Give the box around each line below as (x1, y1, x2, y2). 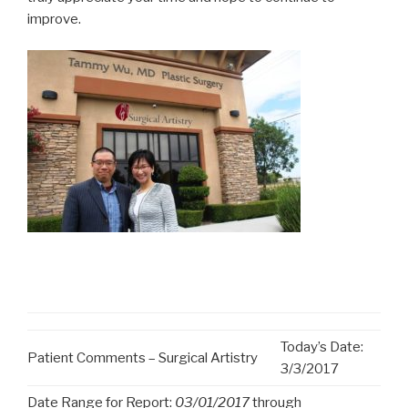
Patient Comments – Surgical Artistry (27, 350, 258, 367)
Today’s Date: (280, 339, 363, 356)
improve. (27, 10, 81, 27)
